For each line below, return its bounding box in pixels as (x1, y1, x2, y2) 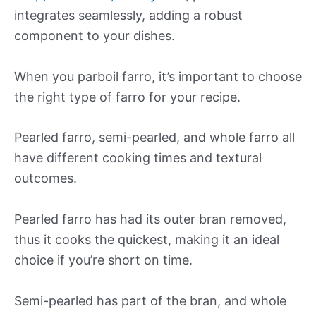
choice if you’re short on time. (14, 253, 193, 268)
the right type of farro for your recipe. (14, 89, 241, 104)
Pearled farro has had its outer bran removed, (14, 212, 286, 227)
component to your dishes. (14, 28, 175, 43)
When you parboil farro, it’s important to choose (14, 68, 302, 84)
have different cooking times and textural (14, 150, 262, 166)
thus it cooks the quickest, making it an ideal (14, 232, 279, 248)
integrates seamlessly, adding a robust (14, 7, 243, 23)
